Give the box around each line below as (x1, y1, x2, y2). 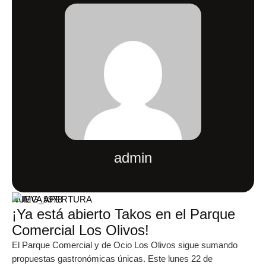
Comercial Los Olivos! (12, 222, 149, 238)
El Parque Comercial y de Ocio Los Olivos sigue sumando (12, 240, 237, 250)
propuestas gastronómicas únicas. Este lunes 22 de (12, 254, 213, 264)
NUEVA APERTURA (12, 194, 92, 204)
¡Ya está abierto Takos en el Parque (12, 206, 235, 222)
